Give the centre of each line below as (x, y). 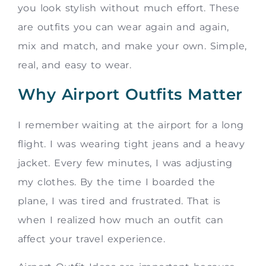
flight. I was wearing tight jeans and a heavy (131, 144)
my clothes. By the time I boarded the (117, 182)
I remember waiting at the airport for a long (131, 125)
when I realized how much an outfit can (121, 220)
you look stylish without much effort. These (129, 8)
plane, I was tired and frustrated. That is (119, 201)
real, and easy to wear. (75, 65)
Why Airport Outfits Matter (130, 95)
